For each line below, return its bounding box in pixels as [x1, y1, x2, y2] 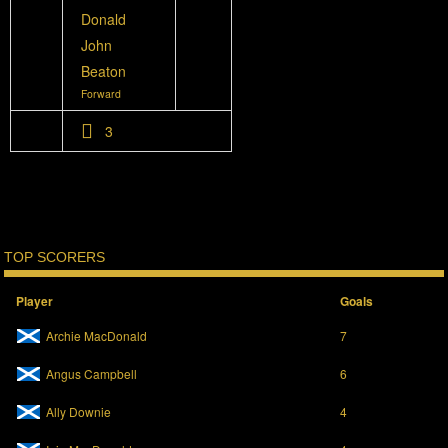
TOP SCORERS [4, 248, 106, 265]
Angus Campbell [46, 365, 138, 383]
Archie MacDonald [46, 327, 148, 345]
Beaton [80, 60, 126, 81]
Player [16, 292, 54, 311]
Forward [80, 85, 121, 101]
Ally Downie [46, 403, 112, 421]
